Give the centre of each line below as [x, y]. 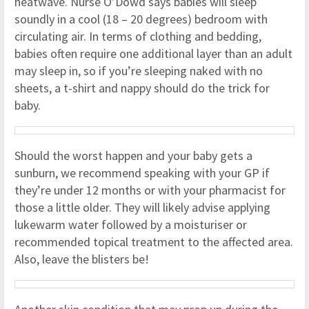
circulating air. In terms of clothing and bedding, [138, 36]
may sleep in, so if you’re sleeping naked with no [139, 71]
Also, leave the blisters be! [82, 259]
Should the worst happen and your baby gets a [133, 156]
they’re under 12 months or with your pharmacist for [150, 190]
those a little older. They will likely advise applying [142, 207]
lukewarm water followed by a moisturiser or [131, 225]
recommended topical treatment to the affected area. [154, 242]
